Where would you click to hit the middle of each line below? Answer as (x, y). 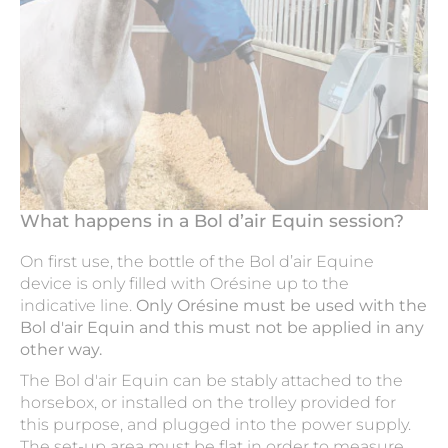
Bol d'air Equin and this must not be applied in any (222, 328)
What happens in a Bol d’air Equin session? (212, 221)
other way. (61, 350)
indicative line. (78, 306)
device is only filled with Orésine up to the (184, 284)
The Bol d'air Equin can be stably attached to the (211, 381)
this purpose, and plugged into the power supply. (215, 425)
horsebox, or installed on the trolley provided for (208, 403)
